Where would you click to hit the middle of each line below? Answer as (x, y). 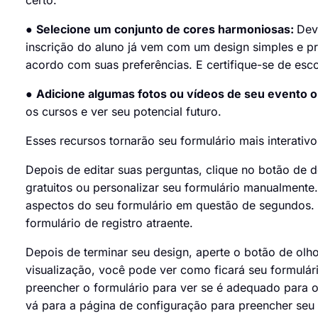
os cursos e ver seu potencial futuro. (134, 111)
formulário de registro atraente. (109, 223)
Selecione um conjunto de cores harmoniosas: (166, 29)
